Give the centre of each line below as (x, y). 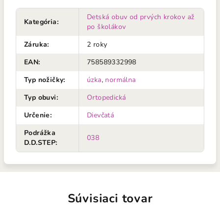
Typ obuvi (40, 97)
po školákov (107, 27)
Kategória (41, 22)
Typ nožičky (44, 80)
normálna (121, 80)
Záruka (36, 44)
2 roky (97, 44)
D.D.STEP (40, 142)
